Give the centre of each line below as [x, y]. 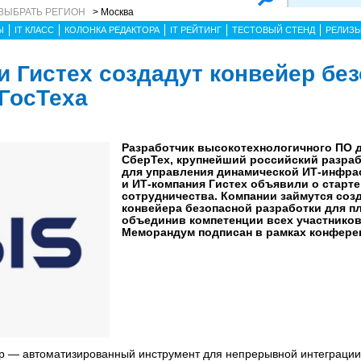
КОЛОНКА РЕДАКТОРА [112, 30]
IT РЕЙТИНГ [196, 30]
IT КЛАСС [34, 30]
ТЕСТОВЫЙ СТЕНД [274, 30]
